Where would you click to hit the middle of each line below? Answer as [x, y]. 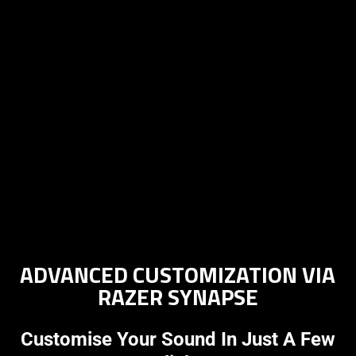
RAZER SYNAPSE [178, 296]
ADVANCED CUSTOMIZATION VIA [178, 274]
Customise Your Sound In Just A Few [178, 339]
